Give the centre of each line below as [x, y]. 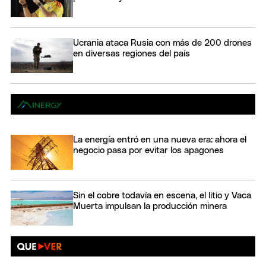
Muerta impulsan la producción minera [150, 207]
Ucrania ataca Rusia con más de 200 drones [162, 43]
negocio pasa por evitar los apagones [148, 150]
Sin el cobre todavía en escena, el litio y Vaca [162, 196]
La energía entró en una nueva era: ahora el [160, 140]
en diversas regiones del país [132, 53]
